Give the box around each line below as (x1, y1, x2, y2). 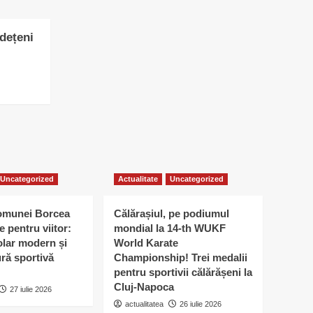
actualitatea (125, 300, 163, 309)
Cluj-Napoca (114, 281, 174, 293)
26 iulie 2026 (180, 300, 221, 309)
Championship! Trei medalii (114, 252, 247, 264)
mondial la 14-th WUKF (114, 222, 226, 235)
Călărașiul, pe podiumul (114, 208, 229, 220)
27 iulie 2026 (10, 285, 52, 294)
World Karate (114, 237, 178, 249)
